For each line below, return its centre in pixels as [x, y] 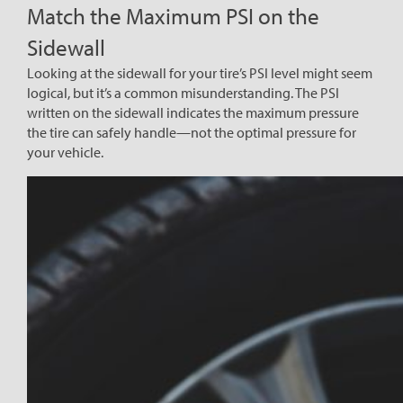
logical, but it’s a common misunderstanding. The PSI [183, 93]
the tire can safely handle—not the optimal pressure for [192, 133]
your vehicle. [65, 152]
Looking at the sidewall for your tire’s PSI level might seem [200, 73]
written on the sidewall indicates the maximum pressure [193, 113]
